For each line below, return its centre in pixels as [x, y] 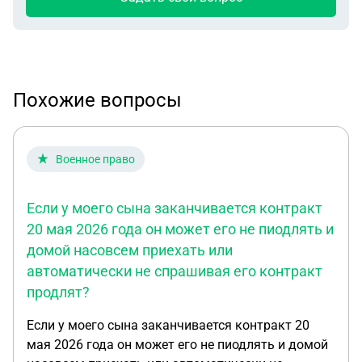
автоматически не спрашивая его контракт [175, 271]
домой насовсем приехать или [130, 250]
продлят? [58, 292]
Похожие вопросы [97, 100]
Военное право [95, 159]
